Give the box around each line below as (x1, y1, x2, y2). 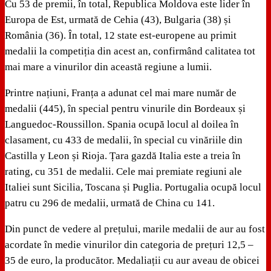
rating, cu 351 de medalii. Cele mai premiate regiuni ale (5, 166, 242, 178)
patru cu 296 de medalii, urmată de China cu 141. (5, 197, 215, 209)
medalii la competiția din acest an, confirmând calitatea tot (5, 45, 255, 57)
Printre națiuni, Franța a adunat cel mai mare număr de (5, 87, 237, 99)
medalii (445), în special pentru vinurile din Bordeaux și (5, 103, 246, 115)
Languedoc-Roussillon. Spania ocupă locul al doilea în (5, 119, 239, 131)
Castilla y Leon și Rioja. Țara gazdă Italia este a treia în (5, 150, 241, 162)
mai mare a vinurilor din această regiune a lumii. (5, 61, 212, 73)
